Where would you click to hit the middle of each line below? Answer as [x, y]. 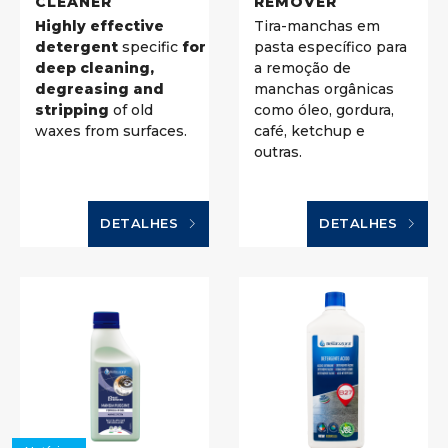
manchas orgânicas [324, 89]
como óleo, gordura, [324, 110]
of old [131, 110]
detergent [76, 47]
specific [150, 47]
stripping [72, 110]
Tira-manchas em [317, 26]
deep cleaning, [94, 68]
